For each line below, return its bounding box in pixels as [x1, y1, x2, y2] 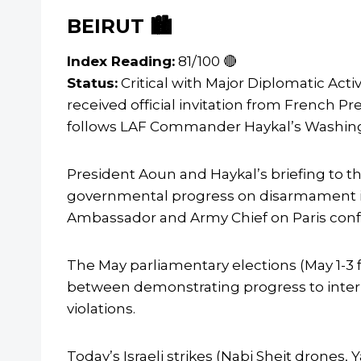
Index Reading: [67, 53, 175, 70]
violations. [67, 301, 135, 317]
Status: [67, 75, 118, 92]
